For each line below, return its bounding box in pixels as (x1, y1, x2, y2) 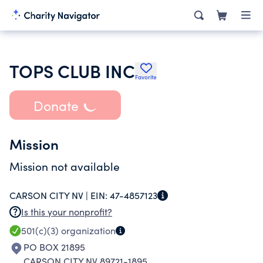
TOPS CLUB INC (9, 58, 135, 83)
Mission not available (9, 159, 120, 174)
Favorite (135, 73, 157, 81)
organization (59, 224, 116, 237)
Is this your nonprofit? (21, 205, 112, 218)
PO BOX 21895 (23, 241, 85, 253)
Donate (33, 96, 79, 114)
